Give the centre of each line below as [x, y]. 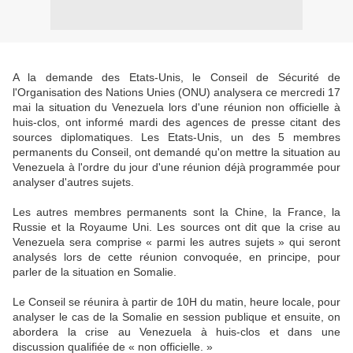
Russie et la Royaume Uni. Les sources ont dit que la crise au [176, 227]
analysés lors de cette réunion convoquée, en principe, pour [176, 257]
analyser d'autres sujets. [73, 182]
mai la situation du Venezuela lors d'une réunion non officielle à [176, 107]
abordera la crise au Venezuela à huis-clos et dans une [176, 332]
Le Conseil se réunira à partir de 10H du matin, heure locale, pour [176, 302]
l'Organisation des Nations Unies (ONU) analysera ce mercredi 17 [176, 92]
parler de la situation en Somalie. [95, 272]
